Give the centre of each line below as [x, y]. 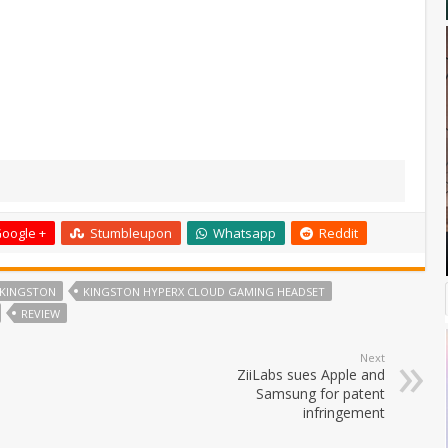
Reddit [338, 232]
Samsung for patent [320, 393]
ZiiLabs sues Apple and [311, 374]
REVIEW [40, 313]
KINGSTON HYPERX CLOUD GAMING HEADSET [204, 291]
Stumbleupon [131, 232]
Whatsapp [244, 232]
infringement [344, 412]
